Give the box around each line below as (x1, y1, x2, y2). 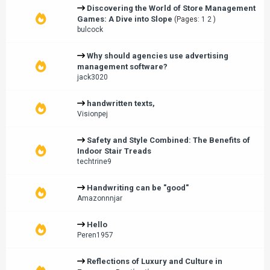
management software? (77, 62, 168, 71)
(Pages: (174, 15, 201, 24)
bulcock (77, 25, 103, 34)
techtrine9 (77, 157, 111, 166)
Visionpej (77, 110, 108, 118)
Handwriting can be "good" (87, 183, 189, 192)
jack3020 (77, 73, 108, 81)
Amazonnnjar (77, 194, 122, 202)
